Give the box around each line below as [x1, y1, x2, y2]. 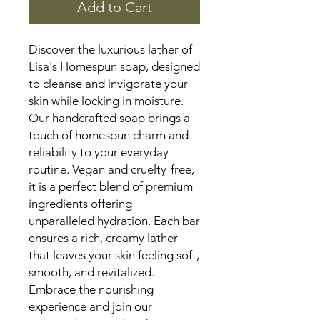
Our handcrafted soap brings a [29, 111, 190, 126]
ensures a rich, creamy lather [29, 231, 178, 246]
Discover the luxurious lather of [29, 42, 192, 57]
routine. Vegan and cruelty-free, [29, 162, 194, 177]
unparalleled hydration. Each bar [29, 214, 200, 229]
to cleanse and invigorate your [29, 76, 188, 91]
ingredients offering [29, 196, 132, 211]
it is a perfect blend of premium [29, 179, 193, 194]
